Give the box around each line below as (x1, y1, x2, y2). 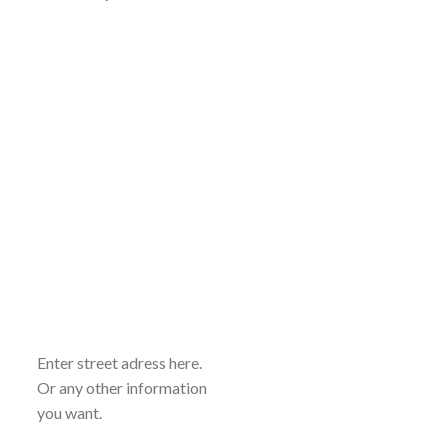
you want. (36, 403, 102, 423)
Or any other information (36, 378, 207, 398)
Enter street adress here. (36, 353, 202, 373)
